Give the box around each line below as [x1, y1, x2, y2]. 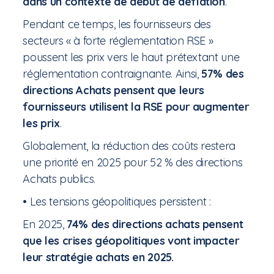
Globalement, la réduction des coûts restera [23, 139, 235, 154]
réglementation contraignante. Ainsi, [23, 67, 202, 81]
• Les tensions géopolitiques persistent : [23, 194, 211, 209]
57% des [201, 67, 244, 81]
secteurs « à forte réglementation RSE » [23, 34, 213, 48]
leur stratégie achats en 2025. [23, 250, 174, 265]
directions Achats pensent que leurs [23, 83, 204, 98]
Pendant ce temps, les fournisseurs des [23, 17, 211, 32]
